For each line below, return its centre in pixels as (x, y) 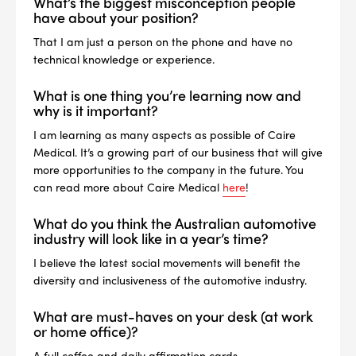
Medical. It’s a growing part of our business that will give (178, 152)
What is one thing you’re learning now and (167, 95)
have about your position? (116, 17)
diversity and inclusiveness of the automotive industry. (170, 280)
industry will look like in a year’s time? (151, 238)
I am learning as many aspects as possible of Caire (164, 134)
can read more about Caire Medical (128, 187)
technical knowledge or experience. (124, 59)
